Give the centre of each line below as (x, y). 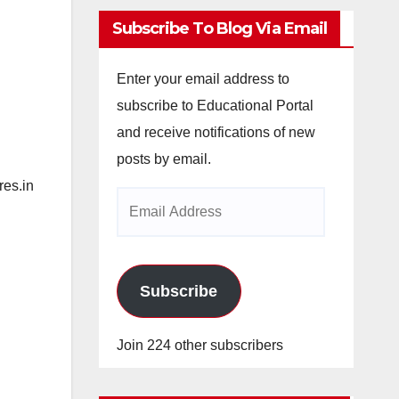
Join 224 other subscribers (199, 345)
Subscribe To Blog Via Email (220, 28)
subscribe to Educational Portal (215, 105)
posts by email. (163, 159)
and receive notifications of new (216, 132)
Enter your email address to (203, 78)
